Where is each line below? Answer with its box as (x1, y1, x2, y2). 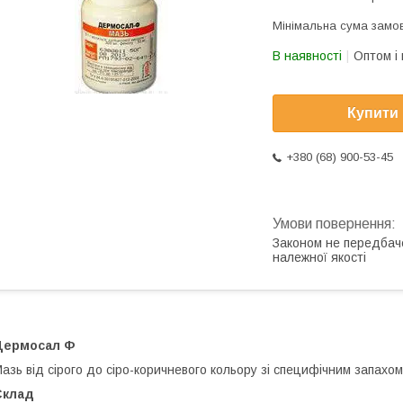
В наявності (273, 49, 342, 63)
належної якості (273, 250, 366, 265)
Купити (347, 105, 399, 121)
